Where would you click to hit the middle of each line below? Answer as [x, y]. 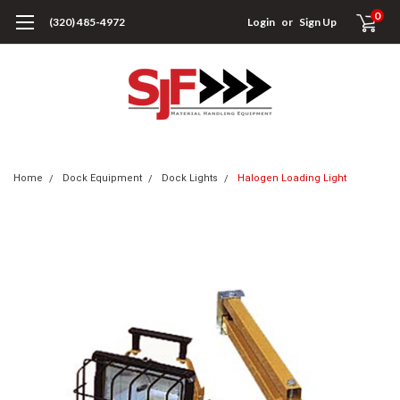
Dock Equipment [102, 178]
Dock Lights [190, 178]
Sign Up [318, 22]
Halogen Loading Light [292, 178]
